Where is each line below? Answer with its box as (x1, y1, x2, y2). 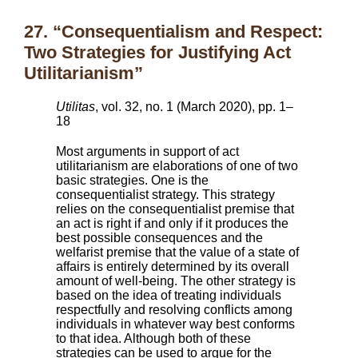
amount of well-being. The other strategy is (56, 274, 296, 288)
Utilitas (56, 100, 95, 113)
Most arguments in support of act (56, 145, 239, 158)
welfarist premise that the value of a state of (56, 245, 299, 259)
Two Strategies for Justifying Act (24, 42, 291, 62)
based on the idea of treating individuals (56, 288, 281, 302)
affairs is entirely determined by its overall (56, 260, 289, 273)
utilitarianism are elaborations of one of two (56, 159, 298, 173)
